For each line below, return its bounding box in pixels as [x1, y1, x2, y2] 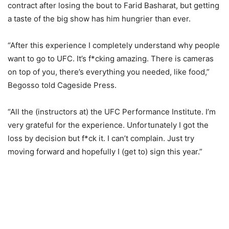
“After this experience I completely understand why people [8, 40, 220, 50]
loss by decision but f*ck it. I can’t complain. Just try [8, 133, 194, 143]
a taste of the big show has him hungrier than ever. [8, 14, 191, 24]
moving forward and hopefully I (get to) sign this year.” [8, 147, 202, 156]
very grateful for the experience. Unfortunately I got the [8, 120, 209, 130]
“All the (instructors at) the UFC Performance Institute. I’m [8, 107, 216, 117]
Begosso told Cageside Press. [8, 80, 117, 90]
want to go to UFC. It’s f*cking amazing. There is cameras [8, 54, 214, 63]
